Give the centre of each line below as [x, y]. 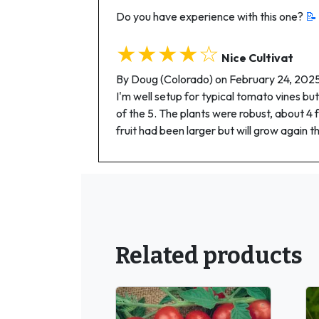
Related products [209, 255]
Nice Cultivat [257, 57]
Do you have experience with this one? [211, 16]
